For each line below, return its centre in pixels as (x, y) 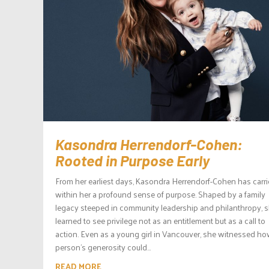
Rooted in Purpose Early (132, 160)
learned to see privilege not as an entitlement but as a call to (160, 220)
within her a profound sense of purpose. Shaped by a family (160, 194)
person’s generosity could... (103, 247)
